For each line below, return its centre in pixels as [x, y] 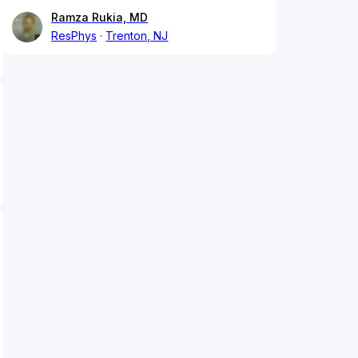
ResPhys [74, 36]
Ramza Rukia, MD [99, 18]
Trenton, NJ [137, 36]
